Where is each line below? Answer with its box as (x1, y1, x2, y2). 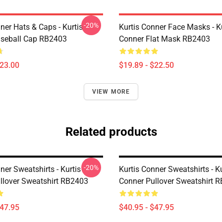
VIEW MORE (92, 88, 130, 95)
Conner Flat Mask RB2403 (119, 34, 210, 44)
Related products (65, 125, 157, 139)
